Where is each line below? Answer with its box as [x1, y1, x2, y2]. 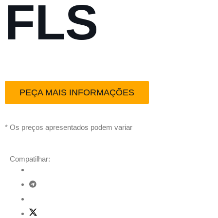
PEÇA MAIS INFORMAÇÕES [19, 88, 134, 97]
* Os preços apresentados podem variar [5, 123, 132, 131]
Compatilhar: [10, 155, 50, 163]
